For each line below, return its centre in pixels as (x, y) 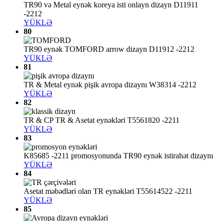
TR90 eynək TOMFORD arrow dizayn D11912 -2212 (109, 49)
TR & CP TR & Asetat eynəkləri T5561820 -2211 (102, 120)
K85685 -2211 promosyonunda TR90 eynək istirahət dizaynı (118, 156)
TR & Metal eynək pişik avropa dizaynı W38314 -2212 (110, 85)
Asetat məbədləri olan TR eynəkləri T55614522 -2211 (108, 191)
